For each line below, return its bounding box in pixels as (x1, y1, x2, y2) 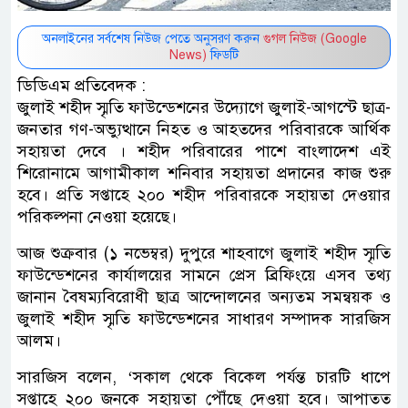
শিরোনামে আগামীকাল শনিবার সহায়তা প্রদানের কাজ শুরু (17, 162, 391, 183)
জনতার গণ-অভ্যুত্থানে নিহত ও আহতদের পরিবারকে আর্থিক (17, 118, 391, 139)
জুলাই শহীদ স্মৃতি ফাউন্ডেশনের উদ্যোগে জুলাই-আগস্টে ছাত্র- (17, 97, 391, 117)
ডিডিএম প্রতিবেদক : (17, 75, 146, 96)
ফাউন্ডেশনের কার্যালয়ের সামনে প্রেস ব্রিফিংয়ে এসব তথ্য (17, 264, 391, 285)
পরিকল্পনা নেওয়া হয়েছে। (17, 206, 177, 227)
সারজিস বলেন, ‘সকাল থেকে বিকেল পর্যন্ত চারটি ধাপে (17, 366, 391, 387)
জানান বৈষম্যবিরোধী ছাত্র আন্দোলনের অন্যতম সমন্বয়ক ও (17, 286, 391, 307)
